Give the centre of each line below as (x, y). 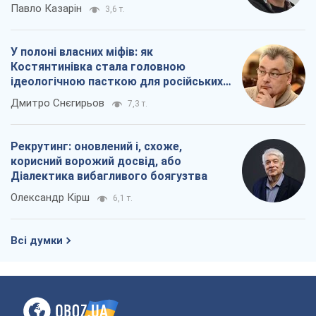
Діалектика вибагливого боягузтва (109, 176)
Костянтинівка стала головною (98, 67)
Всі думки (37, 241)
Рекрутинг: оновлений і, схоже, (96, 147)
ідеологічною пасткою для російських (117, 82)
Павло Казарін (46, 9)
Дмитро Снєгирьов (57, 103)
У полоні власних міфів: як (82, 52)
